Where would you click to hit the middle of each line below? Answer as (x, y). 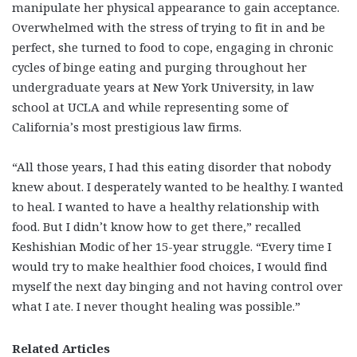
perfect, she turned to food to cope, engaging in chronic (173, 47)
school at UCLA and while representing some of (150, 106)
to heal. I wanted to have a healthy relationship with (166, 206)
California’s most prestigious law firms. (127, 126)
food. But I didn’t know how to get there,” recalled (157, 226)
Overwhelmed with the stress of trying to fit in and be (169, 27)
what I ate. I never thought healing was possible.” (156, 306)
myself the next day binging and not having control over (177, 286)
